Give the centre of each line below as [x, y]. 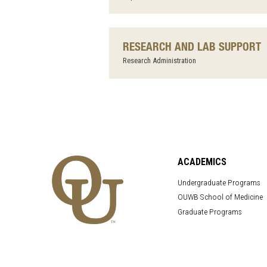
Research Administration [159, 61]
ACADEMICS [202, 162]
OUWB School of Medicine [220, 197]
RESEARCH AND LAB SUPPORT [192, 46]
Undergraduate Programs [219, 182]
